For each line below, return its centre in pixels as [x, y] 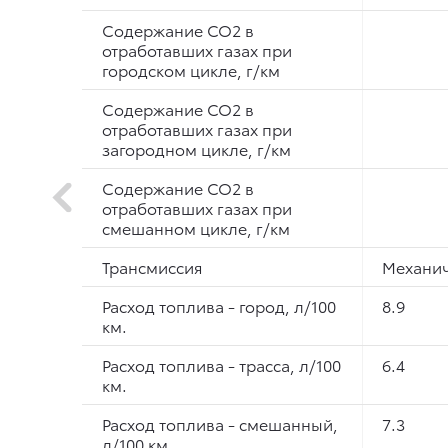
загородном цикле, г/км [196, 148]
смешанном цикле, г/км [196, 227]
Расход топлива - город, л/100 [219, 305]
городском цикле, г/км [191, 69]
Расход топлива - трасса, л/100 [221, 364]
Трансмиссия [152, 266]
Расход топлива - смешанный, [220, 423]
